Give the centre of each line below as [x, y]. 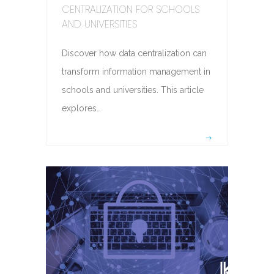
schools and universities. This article [132, 90]
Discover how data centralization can [134, 54]
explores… [81, 109]
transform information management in [136, 72]
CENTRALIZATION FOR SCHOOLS [130, 10]
